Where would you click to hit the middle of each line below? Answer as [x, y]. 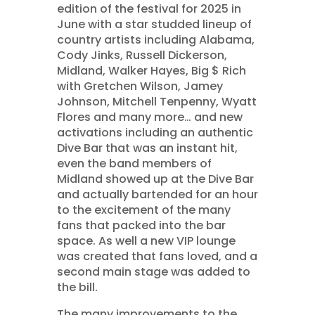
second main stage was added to [153, 271]
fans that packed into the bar [141, 225]
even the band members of [134, 163]
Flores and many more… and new [149, 117]
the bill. [77, 287]
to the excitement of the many [143, 210]
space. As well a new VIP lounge [146, 240]
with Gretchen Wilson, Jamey [140, 86]
